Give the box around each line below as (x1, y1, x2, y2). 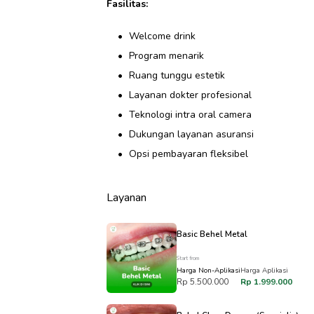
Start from (177, 254, 199, 262)
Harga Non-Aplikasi (177, 266, 240, 275)
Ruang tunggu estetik (129, 69, 225, 82)
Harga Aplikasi (240, 266, 288, 275)
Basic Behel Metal (177, 228, 247, 240)
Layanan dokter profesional (129, 88, 252, 102)
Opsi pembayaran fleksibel (129, 147, 248, 161)
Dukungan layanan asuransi (129, 128, 254, 141)
